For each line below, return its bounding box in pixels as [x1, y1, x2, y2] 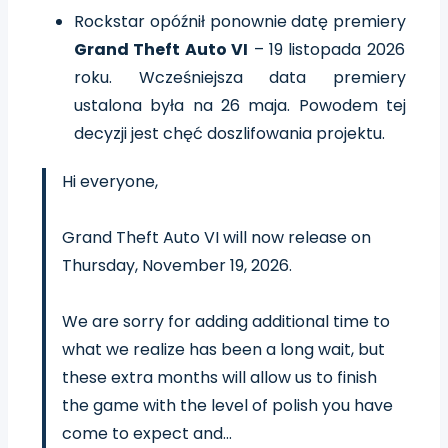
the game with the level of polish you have [62, 393, 393, 417]
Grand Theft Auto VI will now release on [62, 225, 371, 249]
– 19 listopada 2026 [248, 37, 405, 61]
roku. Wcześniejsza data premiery [74, 65, 406, 89]
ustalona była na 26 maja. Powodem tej [74, 93, 406, 117]
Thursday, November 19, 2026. [62, 253, 292, 277]
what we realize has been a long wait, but [62, 337, 385, 361]
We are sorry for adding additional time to [62, 309, 390, 333]
